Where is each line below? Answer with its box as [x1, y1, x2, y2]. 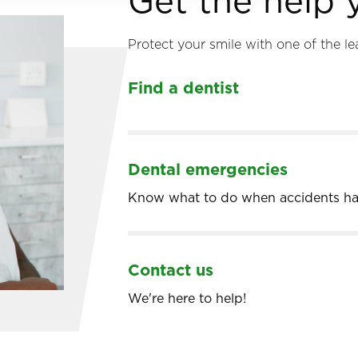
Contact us [128, 258, 213, 281]
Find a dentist [128, 76, 239, 99]
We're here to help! [128, 288, 246, 307]
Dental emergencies [128, 157, 288, 181]
